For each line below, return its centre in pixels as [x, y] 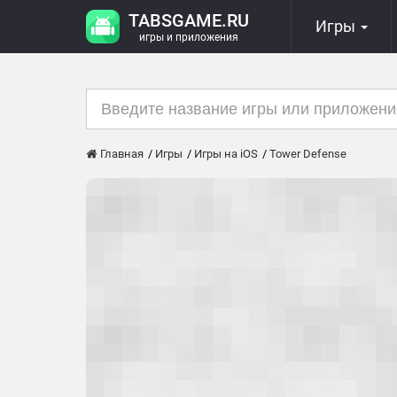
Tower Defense [308, 154]
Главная [121, 154]
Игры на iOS [226, 154]
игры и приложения [189, 37]
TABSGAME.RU [189, 20]
